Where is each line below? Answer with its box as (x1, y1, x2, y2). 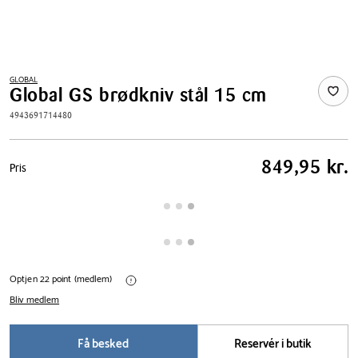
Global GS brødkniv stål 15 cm (10, 84, 267, 106)
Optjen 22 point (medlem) (10, 272, 115, 288)
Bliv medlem (10, 292, 60, 308)
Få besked (78, 334, 129, 354)
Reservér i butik (233, 334, 312, 354)
